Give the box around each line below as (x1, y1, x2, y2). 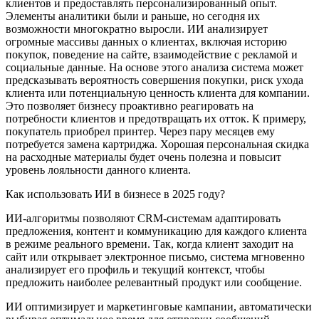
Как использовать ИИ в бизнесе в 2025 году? (6, 187, 225, 200)
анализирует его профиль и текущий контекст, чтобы (6, 263, 265, 276)
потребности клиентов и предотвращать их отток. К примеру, (6, 112, 306, 125)
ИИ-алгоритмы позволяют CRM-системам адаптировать (6, 211, 281, 224)
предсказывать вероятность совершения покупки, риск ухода (6, 73, 303, 86)
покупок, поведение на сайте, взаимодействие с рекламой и (6, 48, 298, 61)
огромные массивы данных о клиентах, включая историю (6, 35, 287, 48)
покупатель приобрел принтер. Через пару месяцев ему (6, 125, 275, 137)
